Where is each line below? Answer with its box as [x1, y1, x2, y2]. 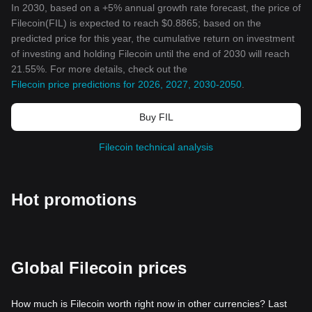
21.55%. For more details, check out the [11, 63, 187, 75]
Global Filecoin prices [11, 258, 187, 277]
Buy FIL [139, 111, 173, 123]
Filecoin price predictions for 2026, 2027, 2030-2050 [11, 79, 242, 90]
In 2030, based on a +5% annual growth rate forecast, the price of [11, 2, 301, 13]
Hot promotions [11, 190, 136, 209]
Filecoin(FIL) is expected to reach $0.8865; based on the [11, 17, 261, 29]
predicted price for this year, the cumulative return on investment [11, 33, 295, 44]
